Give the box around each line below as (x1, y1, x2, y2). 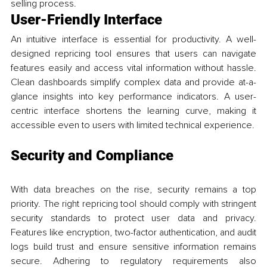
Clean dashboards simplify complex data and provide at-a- (11, 76, 256, 88)
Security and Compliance (11, 147, 173, 164)
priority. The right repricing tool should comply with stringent (11, 197, 256, 210)
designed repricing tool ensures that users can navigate (11, 47, 256, 60)
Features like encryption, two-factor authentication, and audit (11, 226, 256, 238)
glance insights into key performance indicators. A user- (11, 90, 256, 103)
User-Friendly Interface (11, 11, 162, 28)
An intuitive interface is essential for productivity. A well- (11, 33, 256, 45)
